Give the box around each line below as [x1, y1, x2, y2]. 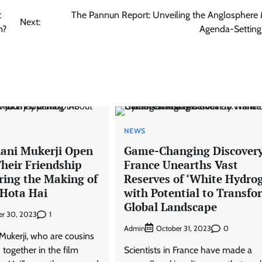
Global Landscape [123, 199, 217, 214]
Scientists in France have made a [123, 244, 252, 256]
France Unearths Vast [123, 157, 238, 172]
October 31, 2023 [156, 224, 211, 233]
